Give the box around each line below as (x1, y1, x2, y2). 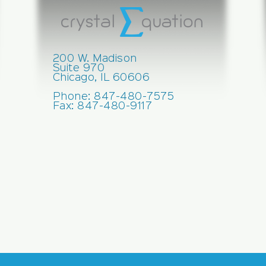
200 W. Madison (52, 53, 137, 64)
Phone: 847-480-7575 (52, 91, 175, 102)
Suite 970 (52, 63, 105, 73)
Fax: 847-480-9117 (52, 101, 153, 111)
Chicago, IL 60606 (52, 72, 150, 83)
